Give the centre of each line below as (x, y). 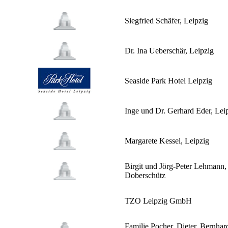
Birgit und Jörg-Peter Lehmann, (176, 166)
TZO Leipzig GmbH (158, 201)
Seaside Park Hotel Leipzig (168, 81)
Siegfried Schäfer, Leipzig (166, 21)
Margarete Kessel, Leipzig (167, 141)
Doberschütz (145, 176)
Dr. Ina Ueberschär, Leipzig (169, 51)
